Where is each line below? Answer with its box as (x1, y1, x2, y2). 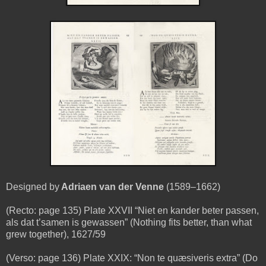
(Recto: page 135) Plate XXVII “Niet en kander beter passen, (6, 205, 259, 216)
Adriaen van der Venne (59, 181, 164, 192)
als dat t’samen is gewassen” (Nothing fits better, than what (6, 217, 252, 227)
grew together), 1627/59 (6, 229, 106, 239)
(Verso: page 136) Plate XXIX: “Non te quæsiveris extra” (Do (6, 252, 258, 263)
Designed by (6, 181, 59, 192)
